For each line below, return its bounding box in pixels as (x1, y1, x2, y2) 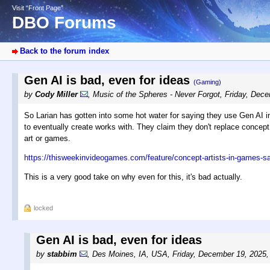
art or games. (24, 134, 71, 143)
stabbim (47, 249, 77, 259)
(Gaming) (193, 78, 221, 86)
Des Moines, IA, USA (92, 249, 168, 259)
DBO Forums (12, 13, 116, 33)
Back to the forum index (20, 46, 109, 56)
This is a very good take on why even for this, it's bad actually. (24, 172, 242, 182)
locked (34, 204, 53, 212)
